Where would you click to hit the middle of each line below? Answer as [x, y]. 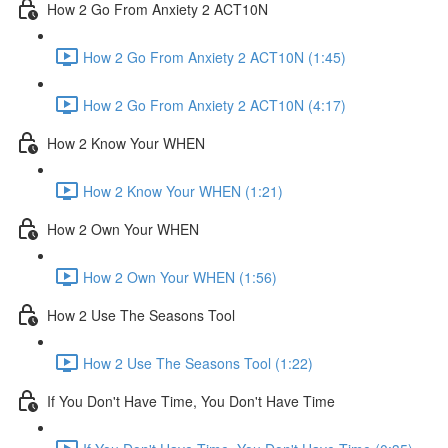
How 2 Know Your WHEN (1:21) [183, 190]
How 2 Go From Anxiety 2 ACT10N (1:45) [214, 56]
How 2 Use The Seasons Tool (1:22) [198, 362]
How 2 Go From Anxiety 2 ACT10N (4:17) [214, 104]
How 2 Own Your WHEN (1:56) [180, 276]
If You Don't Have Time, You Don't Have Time [191, 400]
